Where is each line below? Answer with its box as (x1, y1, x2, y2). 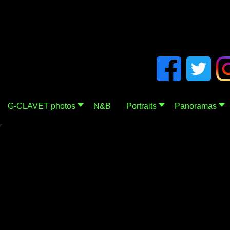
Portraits (126, 101, 157, 110)
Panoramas (175, 101, 217, 110)
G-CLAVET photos (8, 101, 75, 110)
